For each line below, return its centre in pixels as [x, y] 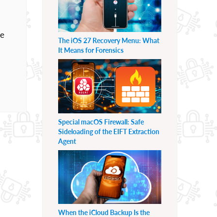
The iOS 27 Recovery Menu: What [109, 40]
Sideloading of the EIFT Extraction [109, 131]
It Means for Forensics [91, 50]
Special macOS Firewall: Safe [101, 122]
